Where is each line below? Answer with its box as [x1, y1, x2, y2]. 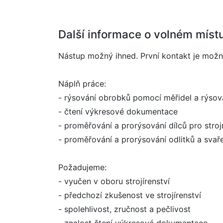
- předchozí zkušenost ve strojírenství [58, 190, 201, 200]
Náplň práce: [58, 79, 106, 89]
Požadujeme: [58, 162, 107, 172]
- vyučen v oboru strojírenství [58, 176, 170, 186]
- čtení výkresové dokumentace [58, 107, 178, 116]
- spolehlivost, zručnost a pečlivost [58, 204, 191, 214]
